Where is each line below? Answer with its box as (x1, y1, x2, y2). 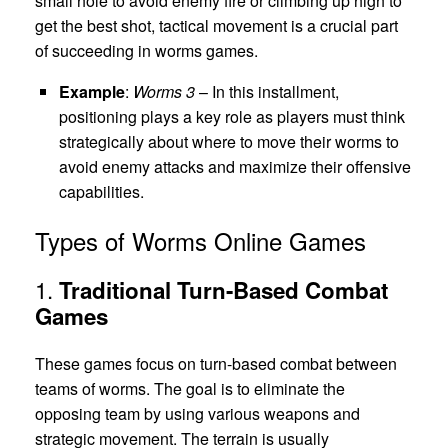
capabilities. (59, 179, 144, 203)
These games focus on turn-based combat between (35, 352, 397, 376)
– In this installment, (195, 79, 339, 103)
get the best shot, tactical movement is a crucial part (35, 13, 398, 37)
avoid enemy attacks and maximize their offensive (59, 154, 411, 178)
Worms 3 (133, 79, 195, 103)
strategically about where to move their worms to (59, 129, 399, 153)
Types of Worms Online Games (35, 222, 366, 258)
